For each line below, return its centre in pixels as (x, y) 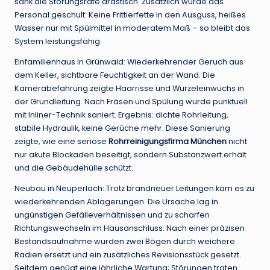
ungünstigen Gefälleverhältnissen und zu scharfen (112, 215)
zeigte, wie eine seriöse (61, 142)
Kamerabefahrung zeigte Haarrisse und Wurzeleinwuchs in (129, 89)
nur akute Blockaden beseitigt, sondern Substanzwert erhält (130, 155)
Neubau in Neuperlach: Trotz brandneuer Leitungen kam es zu (134, 189)
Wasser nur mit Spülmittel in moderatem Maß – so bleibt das (132, 28)
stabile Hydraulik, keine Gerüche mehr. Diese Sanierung (122, 128)
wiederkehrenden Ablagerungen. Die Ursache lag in (116, 202)
